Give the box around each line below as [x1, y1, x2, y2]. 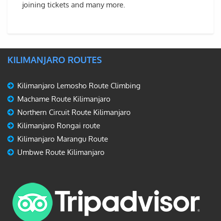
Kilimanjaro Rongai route [17, 120, 100, 130]
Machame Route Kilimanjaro [17, 94, 110, 104]
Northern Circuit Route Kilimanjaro [17, 107, 131, 117]
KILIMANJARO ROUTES [7, 54, 102, 65]
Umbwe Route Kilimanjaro [17, 147, 105, 157]
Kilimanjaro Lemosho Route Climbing [17, 80, 141, 90]
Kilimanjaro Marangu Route [17, 134, 108, 144]
